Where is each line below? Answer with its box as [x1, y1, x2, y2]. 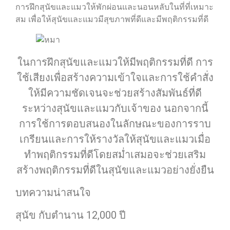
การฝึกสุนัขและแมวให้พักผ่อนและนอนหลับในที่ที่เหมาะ [15, 2, 214, 12]
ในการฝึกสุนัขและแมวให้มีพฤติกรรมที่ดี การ [17, 55, 213, 68]
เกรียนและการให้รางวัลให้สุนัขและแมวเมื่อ [20, 132, 210, 145]
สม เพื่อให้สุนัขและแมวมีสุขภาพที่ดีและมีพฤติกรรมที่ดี [15, 14, 208, 24]
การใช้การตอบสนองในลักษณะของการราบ [19, 117, 211, 130]
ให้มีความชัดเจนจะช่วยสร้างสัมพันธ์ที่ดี [28, 86, 202, 99]
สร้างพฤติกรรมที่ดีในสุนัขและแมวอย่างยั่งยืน [16, 163, 214, 176]
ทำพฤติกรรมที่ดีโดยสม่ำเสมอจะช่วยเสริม [24, 148, 206, 161]
